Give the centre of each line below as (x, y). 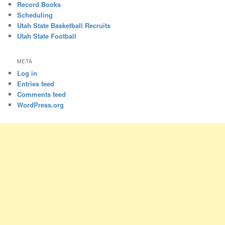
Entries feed (36, 83)
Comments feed (42, 94)
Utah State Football (47, 36)
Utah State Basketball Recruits (64, 26)
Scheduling (35, 15)
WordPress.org (41, 104)
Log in (27, 73)
